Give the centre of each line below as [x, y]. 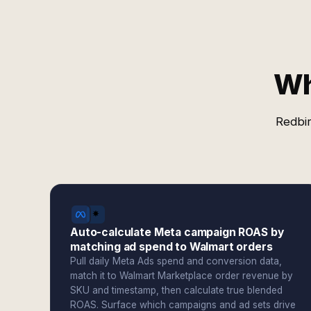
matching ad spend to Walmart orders [171, 247]
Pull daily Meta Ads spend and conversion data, [176, 261]
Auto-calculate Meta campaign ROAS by [177, 232]
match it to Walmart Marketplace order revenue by [182, 276]
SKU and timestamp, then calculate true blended [176, 290]
